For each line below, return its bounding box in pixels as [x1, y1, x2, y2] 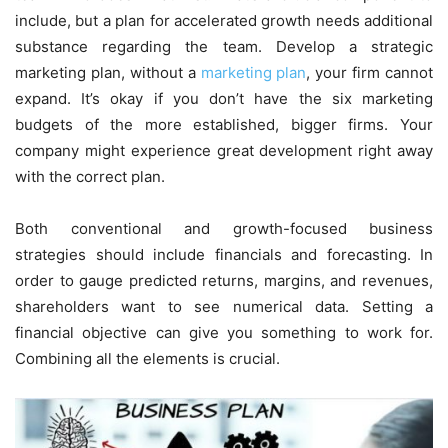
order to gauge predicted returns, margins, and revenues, [15, 271, 433, 291]
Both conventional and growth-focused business [15, 219, 433, 239]
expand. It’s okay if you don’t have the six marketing [15, 89, 433, 109]
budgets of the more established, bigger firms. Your [15, 115, 433, 135]
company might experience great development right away [15, 141, 433, 161]
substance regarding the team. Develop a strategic [15, 37, 433, 57]
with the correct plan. [15, 167, 165, 187]
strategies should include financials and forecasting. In [15, 245, 433, 265]
